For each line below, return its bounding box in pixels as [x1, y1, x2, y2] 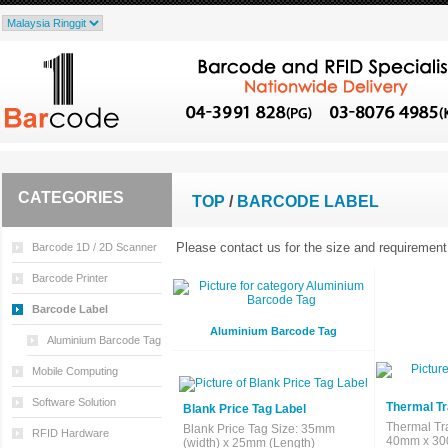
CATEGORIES [18, 189, 124, 206]
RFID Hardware [32, 427, 109, 439]
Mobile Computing [32, 365, 118, 377]
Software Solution [32, 396, 116, 408]
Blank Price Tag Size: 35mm [183, 422, 335, 437]
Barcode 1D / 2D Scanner [32, 241, 157, 253]
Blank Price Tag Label [183, 402, 306, 417]
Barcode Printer [32, 272, 108, 284]
